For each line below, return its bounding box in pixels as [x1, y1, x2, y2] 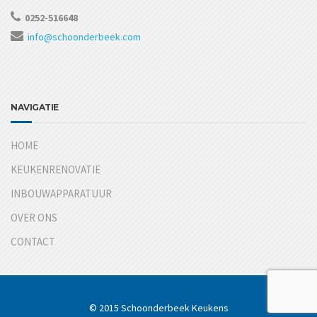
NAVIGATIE [11, 101, 59, 113]
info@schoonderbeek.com [28, 30, 141, 43]
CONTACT [11, 234, 55, 248]
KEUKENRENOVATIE [11, 162, 100, 176]
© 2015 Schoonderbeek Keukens [88, 301, 229, 314]
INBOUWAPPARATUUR [11, 186, 112, 200]
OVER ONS [11, 210, 57, 224]
